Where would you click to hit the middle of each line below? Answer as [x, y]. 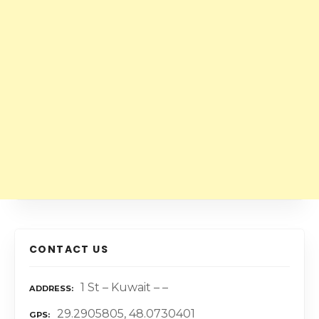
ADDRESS [50, 289]
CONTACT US [69, 250]
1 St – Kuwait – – [124, 288]
